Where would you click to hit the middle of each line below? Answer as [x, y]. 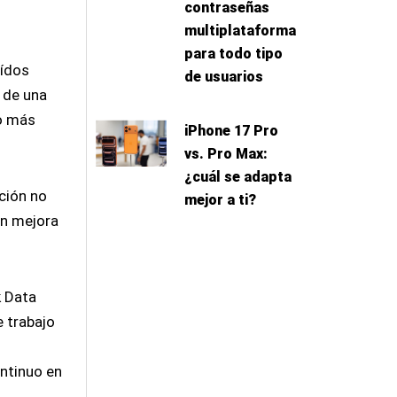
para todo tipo [233, 54]
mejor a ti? [220, 200]
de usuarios [223, 77]
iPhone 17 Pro [231, 131]
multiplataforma [240, 31]
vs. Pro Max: [226, 154]
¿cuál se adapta [237, 177]
